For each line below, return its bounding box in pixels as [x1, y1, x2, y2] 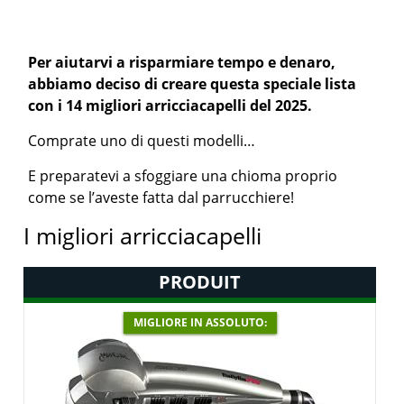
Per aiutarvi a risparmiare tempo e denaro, [28, 52, 336, 72]
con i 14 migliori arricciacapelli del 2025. [28, 96, 313, 115]
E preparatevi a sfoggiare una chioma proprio [28, 166, 338, 186]
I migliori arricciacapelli [23, 220, 262, 251]
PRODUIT [159, 270, 242, 294]
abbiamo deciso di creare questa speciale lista [28, 74, 357, 94]
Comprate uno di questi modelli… [28, 131, 256, 151]
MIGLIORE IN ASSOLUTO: [133, 315, 267, 330]
